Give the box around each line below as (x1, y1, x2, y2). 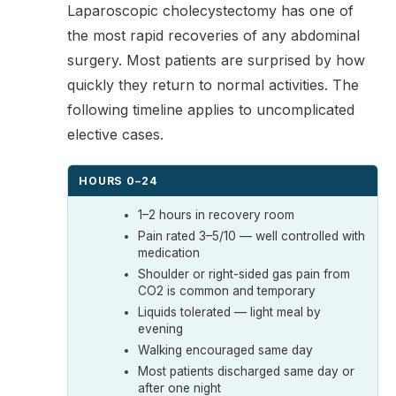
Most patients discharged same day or (138, 363, 355, 378)
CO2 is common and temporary (138, 283, 316, 298)
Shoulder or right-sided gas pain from (138, 266, 351, 281)
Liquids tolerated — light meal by (138, 304, 322, 319)
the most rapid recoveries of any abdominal (67, 27, 360, 45)
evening (138, 321, 184, 336)
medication (138, 245, 201, 260)
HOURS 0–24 (79, 173, 157, 187)
